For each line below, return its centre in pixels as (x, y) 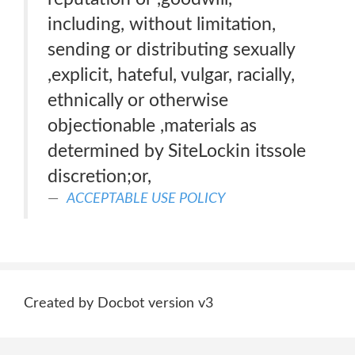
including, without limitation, (162, 24)
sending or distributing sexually (172, 50)
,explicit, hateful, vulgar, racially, (171, 75)
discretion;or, (99, 176)
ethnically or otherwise (138, 100)
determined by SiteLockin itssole (177, 151)
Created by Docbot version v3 (118, 303)
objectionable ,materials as (152, 126)
